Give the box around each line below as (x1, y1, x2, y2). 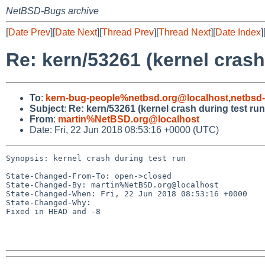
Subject (30, 103, 64, 114)
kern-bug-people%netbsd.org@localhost (46, 92, 228, 103)
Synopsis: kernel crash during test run (6, 153, 186, 163)
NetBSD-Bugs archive (6, 6, 99, 16)
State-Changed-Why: (6, 198, 91, 207)
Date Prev (8, 27, 50, 37)
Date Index (215, 27, 261, 37)
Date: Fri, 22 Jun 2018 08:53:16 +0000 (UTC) (30, 124, 219, 135)
